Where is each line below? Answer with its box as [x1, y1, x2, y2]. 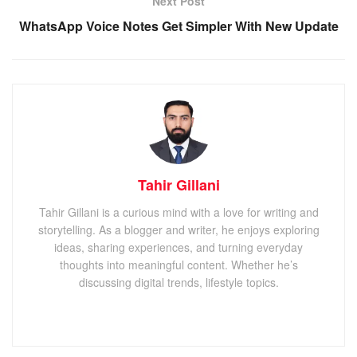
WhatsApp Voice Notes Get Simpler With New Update [18, 17, 339, 36]
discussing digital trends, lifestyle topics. [78, 274, 279, 291]
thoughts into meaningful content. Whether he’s [59, 257, 298, 273]
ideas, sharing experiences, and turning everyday [54, 239, 303, 256]
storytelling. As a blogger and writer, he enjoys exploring [37, 222, 320, 238]
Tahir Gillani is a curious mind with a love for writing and [38, 204, 319, 221]
